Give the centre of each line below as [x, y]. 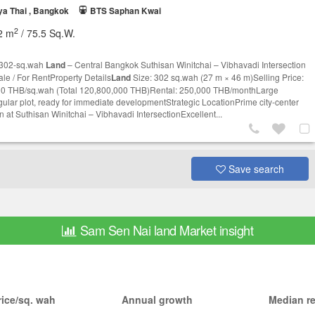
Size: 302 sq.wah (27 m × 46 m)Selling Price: [217, 77]
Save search [255, 169]
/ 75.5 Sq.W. [47, 33]
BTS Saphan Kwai [126, 11]
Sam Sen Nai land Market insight [167, 230]
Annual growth [157, 300]
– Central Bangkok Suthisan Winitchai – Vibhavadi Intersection [186, 65]
